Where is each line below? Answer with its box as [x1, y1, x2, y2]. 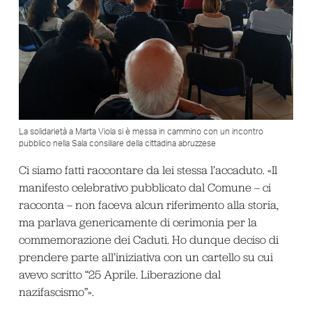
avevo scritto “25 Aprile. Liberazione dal [18, 267, 221, 282]
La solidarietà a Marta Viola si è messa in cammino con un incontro [18, 127, 263, 136]
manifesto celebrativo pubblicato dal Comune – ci [18, 180, 271, 195]
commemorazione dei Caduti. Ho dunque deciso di [18, 233, 279, 247]
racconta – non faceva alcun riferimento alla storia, [18, 198, 279, 212]
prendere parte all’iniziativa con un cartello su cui [18, 250, 273, 265]
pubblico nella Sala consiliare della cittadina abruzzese [18, 139, 216, 148]
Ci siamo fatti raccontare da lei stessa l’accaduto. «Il [18, 163, 277, 178]
